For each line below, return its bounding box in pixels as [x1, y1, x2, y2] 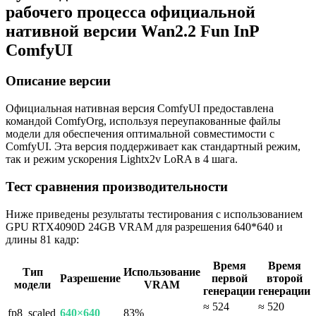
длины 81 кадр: [6, 233, 79, 245]
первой [211, 272, 248, 284]
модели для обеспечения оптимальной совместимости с [6, 128, 274, 140]
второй [266, 272, 303, 284]
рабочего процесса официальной [6, 2, 255, 21]
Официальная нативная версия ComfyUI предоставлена [6, 102, 274, 115]
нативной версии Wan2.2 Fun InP [6, 21, 259, 40]
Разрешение [60, 272, 121, 284]
